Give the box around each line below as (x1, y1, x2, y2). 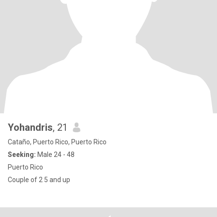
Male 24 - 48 (36, 151, 75, 158)
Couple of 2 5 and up (8, 176, 70, 184)
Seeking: (8, 151, 36, 158)
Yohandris (8, 122, 53, 133)
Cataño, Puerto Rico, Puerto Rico (8, 138, 107, 146)
